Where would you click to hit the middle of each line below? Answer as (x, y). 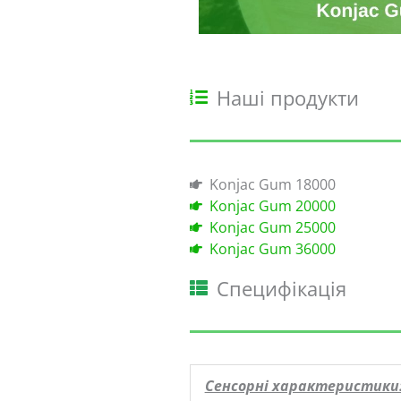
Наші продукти (287, 98)
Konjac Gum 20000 (273, 205)
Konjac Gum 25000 (273, 227)
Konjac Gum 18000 (273, 184)
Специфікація (281, 288)
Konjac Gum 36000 (273, 248)
